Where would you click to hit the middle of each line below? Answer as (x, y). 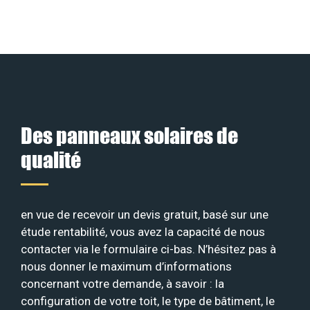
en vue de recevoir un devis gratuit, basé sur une (145, 214)
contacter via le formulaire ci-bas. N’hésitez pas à (148, 249)
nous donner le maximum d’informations (126, 266)
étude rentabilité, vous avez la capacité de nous (143, 231)
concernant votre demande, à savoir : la (122, 283)
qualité (51, 159)
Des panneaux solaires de (129, 135)
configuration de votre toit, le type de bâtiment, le (148, 301)
